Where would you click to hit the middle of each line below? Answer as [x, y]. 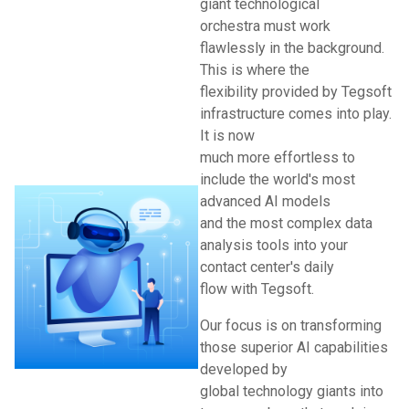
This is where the [255, 70]
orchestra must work [265, 26]
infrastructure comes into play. [296, 114]
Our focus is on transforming [291, 325]
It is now [227, 136]
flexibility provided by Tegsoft [296, 92]
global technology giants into [292, 391]
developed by [244, 369]
